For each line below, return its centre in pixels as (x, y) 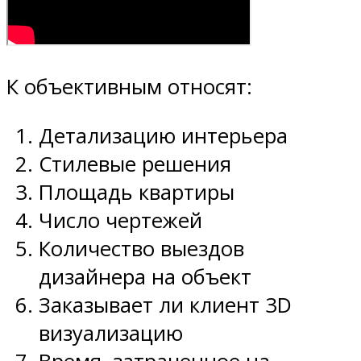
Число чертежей (120, 220)
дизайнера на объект (145, 276)
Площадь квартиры (137, 192)
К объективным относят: (129, 87)
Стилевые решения (135, 164)
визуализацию (111, 333)
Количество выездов (141, 248)
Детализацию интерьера (163, 135)
